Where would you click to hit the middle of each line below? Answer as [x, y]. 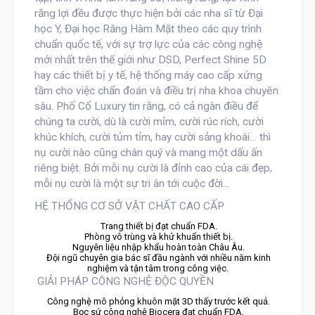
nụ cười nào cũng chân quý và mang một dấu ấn [148, 153]
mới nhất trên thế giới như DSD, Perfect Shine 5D [150, 60]
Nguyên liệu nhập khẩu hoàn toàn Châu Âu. [157, 247]
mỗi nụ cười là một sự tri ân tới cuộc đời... [134, 184]
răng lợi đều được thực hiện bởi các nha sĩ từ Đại [148, 13]
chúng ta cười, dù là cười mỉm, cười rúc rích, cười [149, 122]
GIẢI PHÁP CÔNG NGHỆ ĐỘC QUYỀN [124, 281]
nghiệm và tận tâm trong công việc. [157, 268]
